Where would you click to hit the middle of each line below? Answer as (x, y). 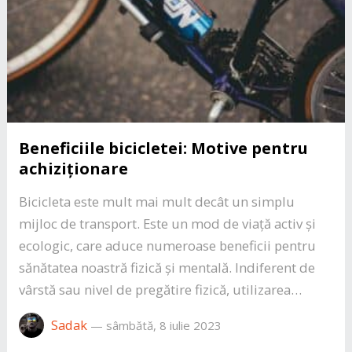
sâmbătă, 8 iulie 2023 (163, 325)
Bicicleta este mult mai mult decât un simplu (156, 201)
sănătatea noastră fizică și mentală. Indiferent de (167, 267)
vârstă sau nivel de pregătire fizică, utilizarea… (160, 289)
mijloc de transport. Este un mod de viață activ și (167, 223)
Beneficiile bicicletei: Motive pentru (163, 148)
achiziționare (73, 168)
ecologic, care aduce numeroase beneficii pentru (167, 245)
